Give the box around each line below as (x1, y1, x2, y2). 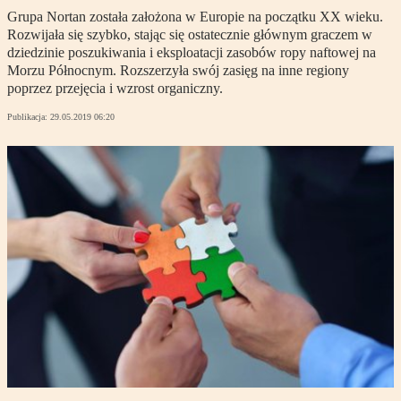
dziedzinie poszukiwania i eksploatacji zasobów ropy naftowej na (7, 45, 376, 61)
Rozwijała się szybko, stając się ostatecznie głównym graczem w (7, 27, 372, 43)
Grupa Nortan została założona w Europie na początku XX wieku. (7, 9, 383, 25)
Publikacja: (7, 112, 50, 123)
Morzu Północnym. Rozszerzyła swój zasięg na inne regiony (7, 63, 349, 79)
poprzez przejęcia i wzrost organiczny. (7, 81, 223, 97)
